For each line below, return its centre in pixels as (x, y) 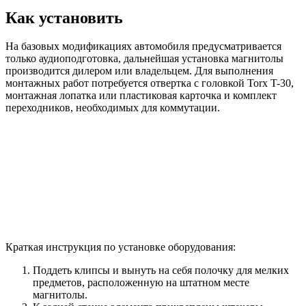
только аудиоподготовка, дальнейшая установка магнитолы (144, 59)
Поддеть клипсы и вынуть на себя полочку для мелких (161, 270)
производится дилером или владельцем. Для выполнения (139, 71)
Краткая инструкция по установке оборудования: (121, 247)
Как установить (64, 17)
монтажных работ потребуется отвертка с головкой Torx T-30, (150, 83)
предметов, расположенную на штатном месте (141, 283)
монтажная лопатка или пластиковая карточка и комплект (141, 96)
